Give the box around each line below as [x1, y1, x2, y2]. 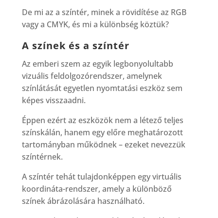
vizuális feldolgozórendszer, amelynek [21, 70, 162, 81]
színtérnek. [21, 151, 63, 162]
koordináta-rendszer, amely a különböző [21, 183, 172, 194]
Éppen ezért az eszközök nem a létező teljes [21, 114, 183, 126]
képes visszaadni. [21, 94, 86, 106]
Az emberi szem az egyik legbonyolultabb [21, 58, 173, 69]
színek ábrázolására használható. [21, 195, 145, 206]
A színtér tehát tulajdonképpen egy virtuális [21, 171, 182, 182]
